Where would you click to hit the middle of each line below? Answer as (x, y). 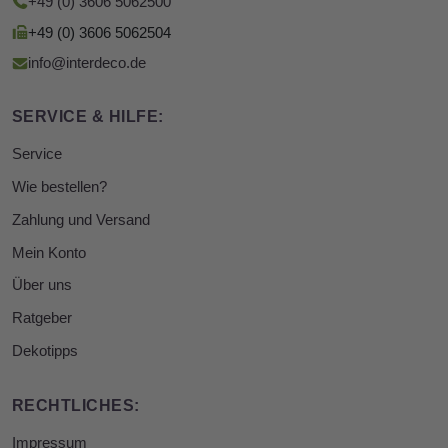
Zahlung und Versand (81, 219)
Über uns (42, 285)
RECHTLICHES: (76, 405)
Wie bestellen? (59, 187)
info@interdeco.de (87, 63)
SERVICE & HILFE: (88, 117)
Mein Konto (49, 252)
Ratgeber (42, 318)
